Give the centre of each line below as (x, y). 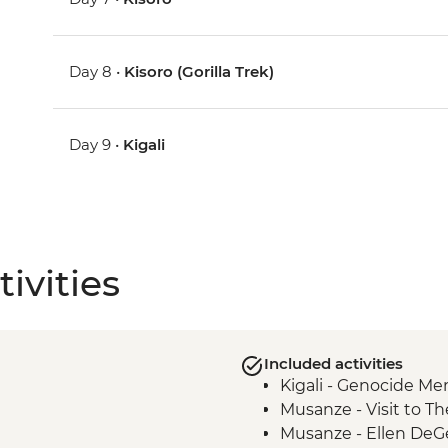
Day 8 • (97, 72)
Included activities (333, 364)
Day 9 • (96, 145)
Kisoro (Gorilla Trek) (199, 72)
